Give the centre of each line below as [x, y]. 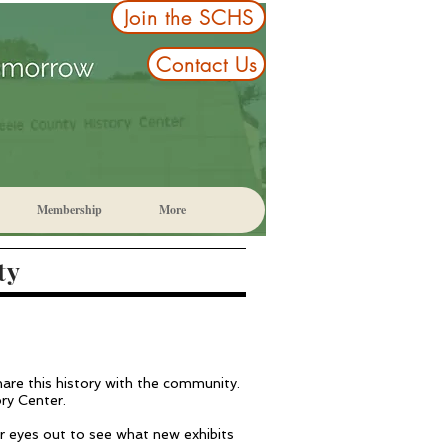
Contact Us [206, 64]
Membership [69, 209]
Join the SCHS [188, 17]
